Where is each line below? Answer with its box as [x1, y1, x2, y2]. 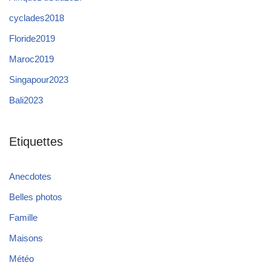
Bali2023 [9, 94, 43, 105]
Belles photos [9, 191, 62, 202]
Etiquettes [9, 134, 63, 148]
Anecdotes [9, 171, 51, 181]
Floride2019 [9, 33, 55, 44]
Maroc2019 [9, 53, 54, 64]
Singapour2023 [9, 74, 68, 85]
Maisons [9, 232, 43, 243]
